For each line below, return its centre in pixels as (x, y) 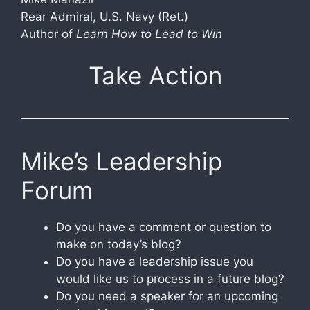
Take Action (155, 75)
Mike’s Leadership (121, 161)
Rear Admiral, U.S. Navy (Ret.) (104, 17)
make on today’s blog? (119, 244)
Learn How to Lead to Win (149, 34)
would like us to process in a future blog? (170, 279)
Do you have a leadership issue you (155, 261)
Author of (48, 34)
